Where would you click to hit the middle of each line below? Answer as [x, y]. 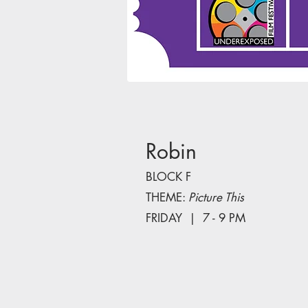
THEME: [167, 197]
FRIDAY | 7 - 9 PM [196, 218]
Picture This [216, 197]
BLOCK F [168, 177]
